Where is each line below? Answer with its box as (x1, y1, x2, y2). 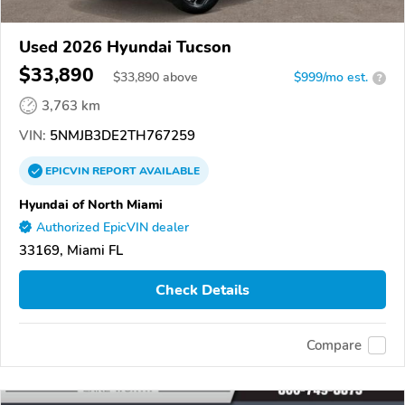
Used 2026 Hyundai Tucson (19, 36, 231, 59)
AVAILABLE (137, 164, 200, 179)
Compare (306, 335, 362, 354)
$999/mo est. (294, 69, 368, 87)
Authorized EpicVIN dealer (36, 219, 189, 237)
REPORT (92, 164, 137, 179)
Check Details (155, 279, 250, 300)
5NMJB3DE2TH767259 (46, 127, 195, 146)
